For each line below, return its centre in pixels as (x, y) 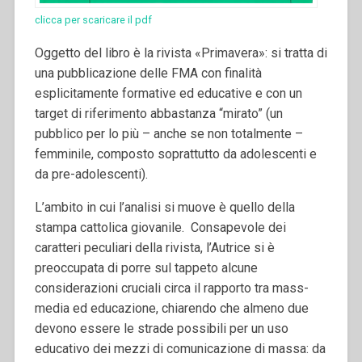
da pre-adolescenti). (91, 175)
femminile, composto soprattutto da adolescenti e (175, 154)
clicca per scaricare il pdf (93, 20)
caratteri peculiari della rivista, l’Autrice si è (154, 248)
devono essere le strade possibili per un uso (161, 329)
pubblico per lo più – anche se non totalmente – (168, 134)
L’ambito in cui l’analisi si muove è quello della (164, 208)
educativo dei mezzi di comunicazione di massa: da (180, 349)
